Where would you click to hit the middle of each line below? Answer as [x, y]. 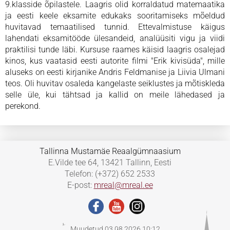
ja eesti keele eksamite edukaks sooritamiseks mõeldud [115, 16]
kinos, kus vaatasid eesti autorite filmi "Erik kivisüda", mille [115, 61]
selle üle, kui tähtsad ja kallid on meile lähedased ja [115, 95]
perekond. [23, 106]
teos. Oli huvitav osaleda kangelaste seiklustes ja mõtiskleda [115, 84]
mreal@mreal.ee [123, 185]
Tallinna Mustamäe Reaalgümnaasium [110, 151]
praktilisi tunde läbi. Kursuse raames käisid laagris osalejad [115, 50]
